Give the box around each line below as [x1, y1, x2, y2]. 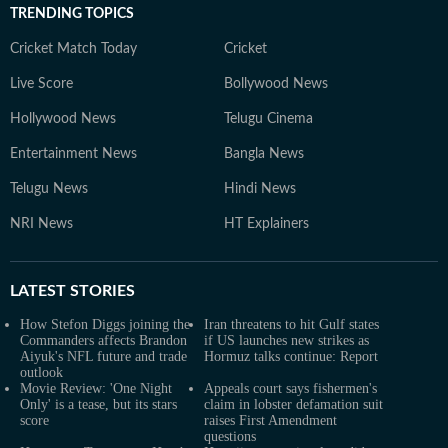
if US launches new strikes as [204, 332, 369, 348]
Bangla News [224, 146, 304, 161]
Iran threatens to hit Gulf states [204, 316, 379, 332]
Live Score [10, 76, 73, 91]
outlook [20, 364, 63, 380]
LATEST [10, 282, 66, 299]
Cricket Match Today [10, 41, 137, 56]
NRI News [10, 216, 73, 231]
